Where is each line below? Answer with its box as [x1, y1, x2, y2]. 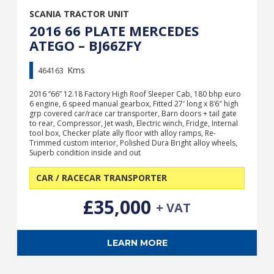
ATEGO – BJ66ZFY [29, 35, 142, 54]
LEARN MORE [106, 237, 168, 248]
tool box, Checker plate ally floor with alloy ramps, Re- [29, 127, 216, 138]
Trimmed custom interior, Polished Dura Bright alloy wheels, [29, 137, 237, 148]
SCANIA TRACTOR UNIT [29, 7, 129, 20]
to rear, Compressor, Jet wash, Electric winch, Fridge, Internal [29, 117, 238, 128]
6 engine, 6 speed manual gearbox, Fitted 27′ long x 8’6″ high [29, 98, 239, 109]
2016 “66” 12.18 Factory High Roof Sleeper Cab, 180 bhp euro [29, 88, 241, 99]
